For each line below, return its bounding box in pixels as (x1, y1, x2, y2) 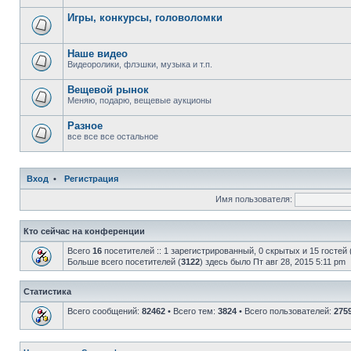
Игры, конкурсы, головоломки (67, 12, 223, 24)
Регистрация (64, 174, 118, 183)
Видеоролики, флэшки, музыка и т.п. (67, 60, 212, 69)
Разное (67, 120, 103, 132)
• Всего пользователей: (237, 306, 334, 316)
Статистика (24, 287, 71, 296)
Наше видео (67, 48, 128, 60)
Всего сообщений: (67, 306, 142, 316)
